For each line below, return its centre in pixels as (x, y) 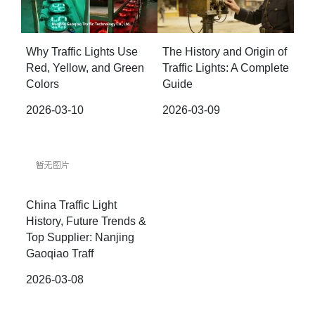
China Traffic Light (71, 205)
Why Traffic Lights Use (82, 52)
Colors (43, 84)
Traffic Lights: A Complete (226, 68)
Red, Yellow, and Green (85, 68)
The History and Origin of (225, 52)
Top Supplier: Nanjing (80, 238)
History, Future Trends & (86, 221)
